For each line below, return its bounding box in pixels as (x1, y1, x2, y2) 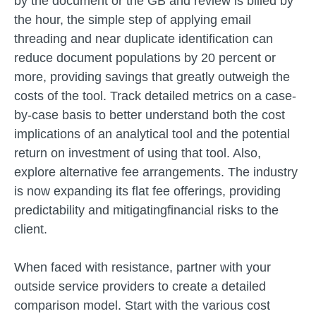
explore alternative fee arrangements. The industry (14, 165, 298, 179)
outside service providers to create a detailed (14, 279, 266, 293)
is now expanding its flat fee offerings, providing (14, 184, 281, 198)
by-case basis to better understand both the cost (14, 108, 285, 122)
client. (14, 222, 47, 236)
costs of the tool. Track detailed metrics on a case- (14, 89, 296, 103)
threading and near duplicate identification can (14, 32, 273, 46)
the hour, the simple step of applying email (14, 13, 251, 27)
